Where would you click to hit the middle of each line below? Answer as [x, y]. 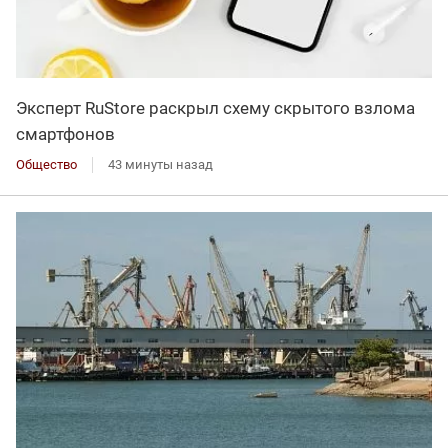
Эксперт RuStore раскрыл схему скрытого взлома [215, 108]
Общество [46, 165]
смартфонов [65, 134]
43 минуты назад [160, 165]
